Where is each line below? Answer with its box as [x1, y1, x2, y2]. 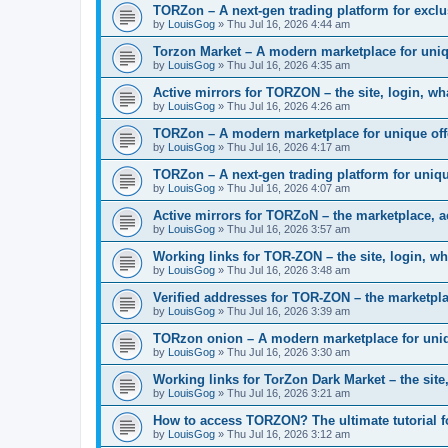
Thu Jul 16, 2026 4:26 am [227, 100, 350, 113]
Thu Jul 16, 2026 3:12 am [227, 428, 350, 441]
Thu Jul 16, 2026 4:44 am [227, 18, 350, 31]
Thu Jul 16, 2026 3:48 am [227, 264, 350, 277]
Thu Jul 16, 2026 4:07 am [227, 182, 350, 195]
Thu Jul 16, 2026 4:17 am [227, 141, 350, 154]
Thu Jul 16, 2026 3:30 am [227, 346, 350, 359]
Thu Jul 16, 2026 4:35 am [227, 59, 350, 72]
